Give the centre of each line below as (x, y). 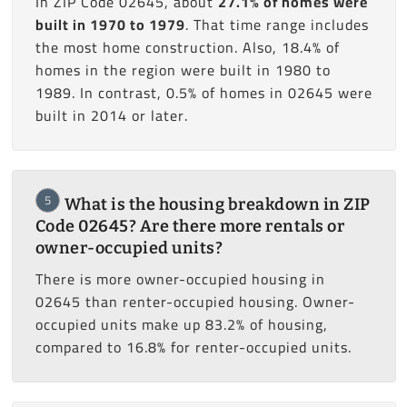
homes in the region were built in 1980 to (183, 69)
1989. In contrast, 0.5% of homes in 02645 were (203, 92)
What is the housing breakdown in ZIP (217, 204)
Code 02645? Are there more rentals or (189, 226)
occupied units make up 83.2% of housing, (181, 324)
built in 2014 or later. (111, 115)
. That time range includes (277, 24)
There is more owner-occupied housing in (180, 278)
